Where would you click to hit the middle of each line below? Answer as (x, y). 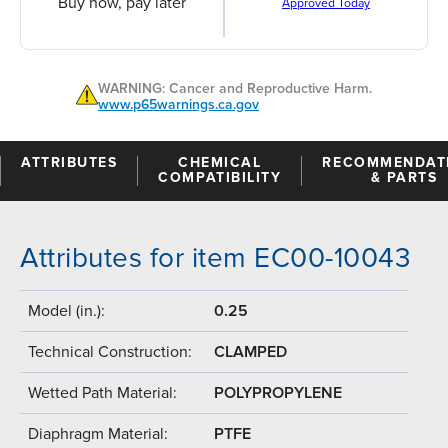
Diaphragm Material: (98, 433)
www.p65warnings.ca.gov (178, 104)
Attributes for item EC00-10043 (215, 257)
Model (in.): (66, 310)
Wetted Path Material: (102, 392)
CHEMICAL (220, 162)
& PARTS (404, 177)
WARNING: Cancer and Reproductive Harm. (235, 88)
